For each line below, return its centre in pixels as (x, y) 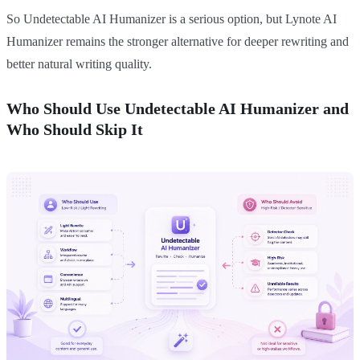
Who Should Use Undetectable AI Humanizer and (178, 109)
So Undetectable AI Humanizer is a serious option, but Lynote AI (172, 19)
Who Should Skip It (75, 130)
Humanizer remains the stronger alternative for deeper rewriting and (178, 42)
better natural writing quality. (79, 64)
